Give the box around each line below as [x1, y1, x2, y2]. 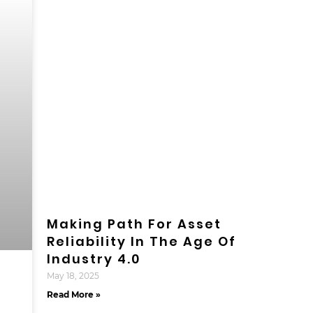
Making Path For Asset [46, 215, 221, 233]
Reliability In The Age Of [46, 233, 236, 251]
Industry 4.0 [46, 250, 140, 268]
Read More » [46, 289, 101, 300]
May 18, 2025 [46, 270, 99, 282]
